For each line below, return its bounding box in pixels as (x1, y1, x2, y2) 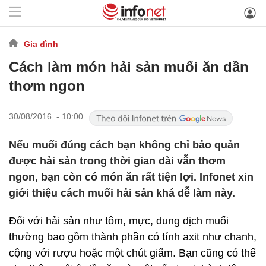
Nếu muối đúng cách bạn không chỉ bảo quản (9, 139, 240, 151)
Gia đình (24, 39, 58, 49)
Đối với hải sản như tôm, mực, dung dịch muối (9, 215, 229, 227)
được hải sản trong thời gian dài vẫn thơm (9, 155, 226, 167)
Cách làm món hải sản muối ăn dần (9, 59, 249, 75)
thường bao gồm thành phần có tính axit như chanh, (9, 231, 256, 243)
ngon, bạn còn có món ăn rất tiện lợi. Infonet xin (9, 171, 254, 183)
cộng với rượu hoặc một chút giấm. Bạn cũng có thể (9, 247, 256, 259)
